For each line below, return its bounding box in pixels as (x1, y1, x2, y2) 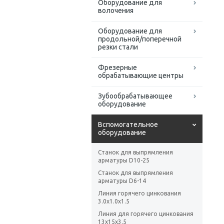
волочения (98, 6, 133, 15)
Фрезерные (98, 63, 137, 72)
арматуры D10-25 (98, 157, 149, 164)
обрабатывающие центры (98, 71, 183, 80)
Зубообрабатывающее (98, 92, 172, 100)
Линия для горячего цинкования (98, 210, 193, 217)
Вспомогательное (98, 120, 158, 129)
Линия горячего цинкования (98, 190, 181, 197)
